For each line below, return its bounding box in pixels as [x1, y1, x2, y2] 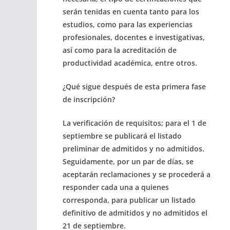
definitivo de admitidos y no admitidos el [63, 207, 207, 218]
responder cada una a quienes [63, 182, 169, 192]
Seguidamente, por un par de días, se [63, 156, 194, 166]
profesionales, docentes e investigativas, [63, 32, 205, 42]
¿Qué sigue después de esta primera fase [63, 81, 206, 91]
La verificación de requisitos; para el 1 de [63, 118, 206, 128]
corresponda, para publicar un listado [63, 195, 196, 205]
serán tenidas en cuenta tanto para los [63, 6, 199, 16]
